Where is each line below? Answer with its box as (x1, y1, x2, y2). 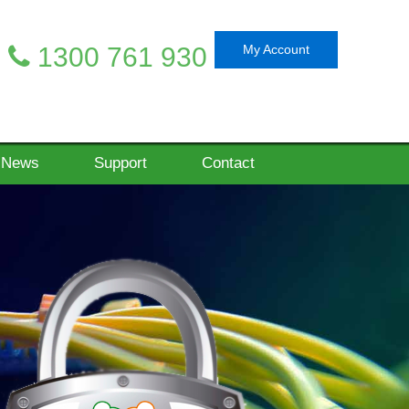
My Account (243, 42, 309, 57)
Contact (202, 154, 255, 172)
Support (94, 154, 147, 172)
